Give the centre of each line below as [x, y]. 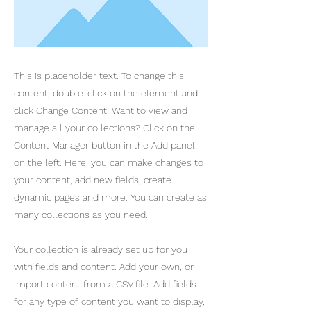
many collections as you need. [81, 215]
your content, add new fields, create [93, 180]
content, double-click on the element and [106, 93]
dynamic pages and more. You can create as [110, 197]
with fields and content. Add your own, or [104, 267]
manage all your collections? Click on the [104, 128]
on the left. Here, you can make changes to [109, 162]
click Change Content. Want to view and [101, 110]
